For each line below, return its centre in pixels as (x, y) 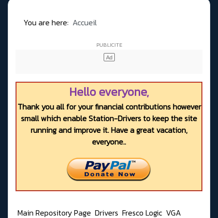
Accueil (85, 23)
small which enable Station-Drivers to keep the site (109, 118)
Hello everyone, (109, 92)
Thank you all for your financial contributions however (109, 107)
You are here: (48, 23)
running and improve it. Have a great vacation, (109, 130)
